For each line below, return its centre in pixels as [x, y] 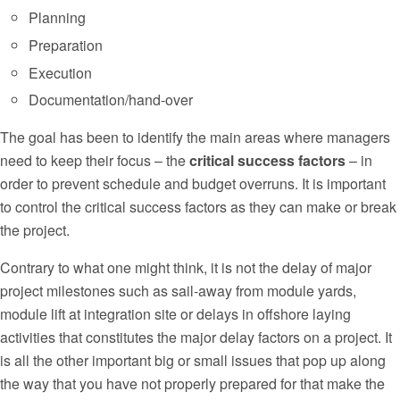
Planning [57, 18]
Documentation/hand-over [110, 100]
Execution [60, 72]
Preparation [65, 45]
